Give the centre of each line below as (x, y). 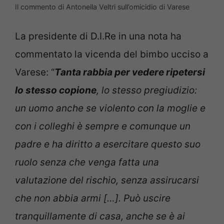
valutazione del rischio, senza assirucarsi (107, 180)
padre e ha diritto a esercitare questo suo (108, 144)
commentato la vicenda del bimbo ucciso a (112, 54)
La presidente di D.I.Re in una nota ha (98, 36)
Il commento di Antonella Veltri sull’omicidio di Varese (102, 6)
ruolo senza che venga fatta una (87, 162)
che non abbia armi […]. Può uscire (93, 198)
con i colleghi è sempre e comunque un (103, 126)
